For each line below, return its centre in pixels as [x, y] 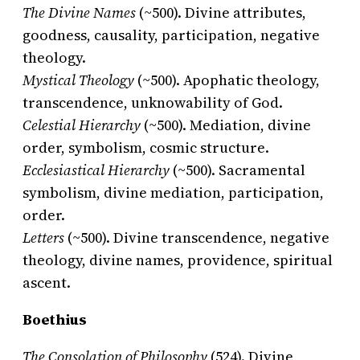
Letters [43, 238]
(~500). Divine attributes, [221, 13]
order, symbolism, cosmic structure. [146, 148]
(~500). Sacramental [237, 170]
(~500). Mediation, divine [226, 125]
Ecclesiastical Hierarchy [96, 170]
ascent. [47, 283]
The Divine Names [79, 13]
